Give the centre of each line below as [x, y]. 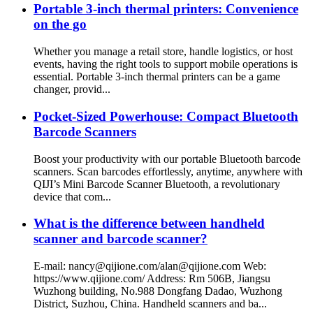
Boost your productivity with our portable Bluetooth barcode [167, 159]
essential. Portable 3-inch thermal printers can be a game [157, 77]
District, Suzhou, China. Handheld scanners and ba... [150, 303]
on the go [60, 24]
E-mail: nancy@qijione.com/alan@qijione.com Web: [150, 265]
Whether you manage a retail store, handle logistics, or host [163, 52]
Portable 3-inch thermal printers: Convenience [166, 9]
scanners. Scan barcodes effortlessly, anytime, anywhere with [168, 171]
